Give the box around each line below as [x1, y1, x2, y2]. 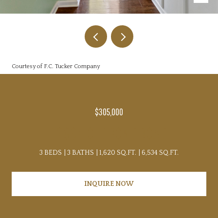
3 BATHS [67, 149, 94, 157]
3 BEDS [39, 149, 62, 157]
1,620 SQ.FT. [99, 149, 136, 157]
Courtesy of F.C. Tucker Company [12, 63, 100, 70]
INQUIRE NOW [84, 180, 134, 188]
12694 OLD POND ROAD [51, 123, 167, 143]
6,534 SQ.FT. [142, 149, 179, 157]
